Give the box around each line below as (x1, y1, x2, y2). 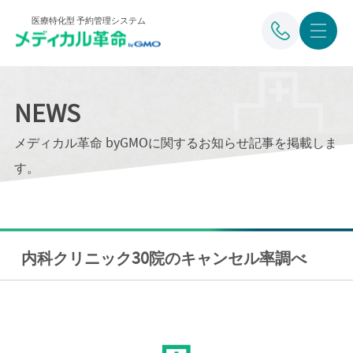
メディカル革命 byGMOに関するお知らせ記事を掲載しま (13, 135, 337, 150)
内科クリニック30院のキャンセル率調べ (20, 249, 307, 269)
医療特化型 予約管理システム (31, 14, 146, 26)
